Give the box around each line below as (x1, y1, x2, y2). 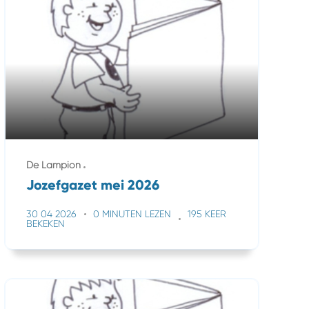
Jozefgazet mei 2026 (26, 177, 159, 193)
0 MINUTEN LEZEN (93, 208, 171, 219)
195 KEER (188, 208, 226, 219)
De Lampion (26, 159, 81, 170)
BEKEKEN (26, 218, 65, 229)
